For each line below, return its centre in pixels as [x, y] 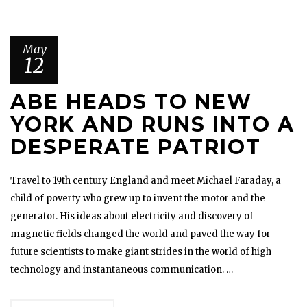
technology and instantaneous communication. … [122, 270]
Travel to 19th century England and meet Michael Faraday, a [146, 181]
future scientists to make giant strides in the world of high [141, 252]
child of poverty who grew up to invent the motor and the [138, 198]
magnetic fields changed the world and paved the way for [140, 234]
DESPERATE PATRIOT [136, 147]
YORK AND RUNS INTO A [152, 124]
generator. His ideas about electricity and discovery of [132, 216]
